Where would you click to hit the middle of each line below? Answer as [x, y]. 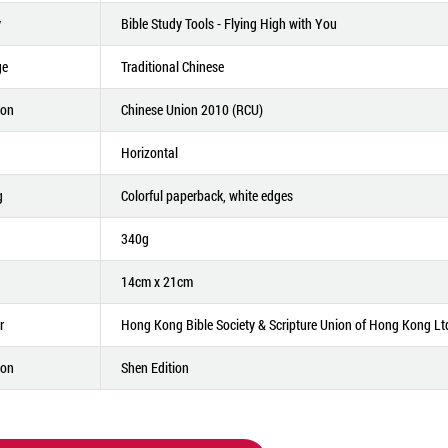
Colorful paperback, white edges [206, 195]
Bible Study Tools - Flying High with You [228, 23]
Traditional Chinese [172, 66]
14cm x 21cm [156, 281]
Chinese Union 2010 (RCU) [191, 109]
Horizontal [149, 152]
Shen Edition [154, 367]
